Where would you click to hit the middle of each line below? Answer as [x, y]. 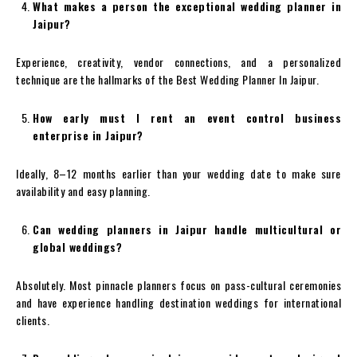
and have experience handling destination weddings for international [178, 302]
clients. [33, 320]
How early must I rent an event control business [187, 118]
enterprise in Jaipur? [88, 135]
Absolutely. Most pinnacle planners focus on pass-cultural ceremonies [178, 285]
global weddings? [77, 247]
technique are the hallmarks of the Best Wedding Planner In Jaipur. [167, 79]
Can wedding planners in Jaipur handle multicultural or [187, 229]
